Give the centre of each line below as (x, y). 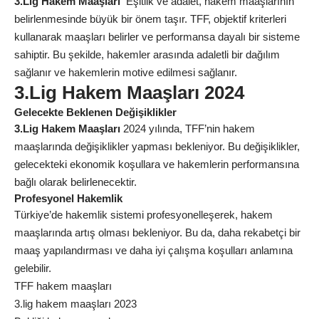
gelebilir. (33, 268)
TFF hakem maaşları (63, 286)
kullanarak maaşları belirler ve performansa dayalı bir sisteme (157, 37)
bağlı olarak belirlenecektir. (75, 182)
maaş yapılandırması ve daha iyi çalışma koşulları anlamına (153, 251)
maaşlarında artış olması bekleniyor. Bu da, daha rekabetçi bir (157, 233)
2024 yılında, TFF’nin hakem (188, 129)
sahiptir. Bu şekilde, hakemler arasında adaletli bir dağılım (147, 55)
